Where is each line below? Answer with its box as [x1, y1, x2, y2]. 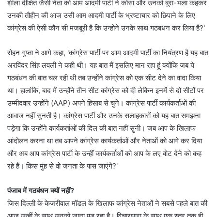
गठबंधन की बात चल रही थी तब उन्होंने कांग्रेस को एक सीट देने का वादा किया [7, 73, 201, 82]
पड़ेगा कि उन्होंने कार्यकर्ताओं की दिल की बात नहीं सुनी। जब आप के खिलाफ [7, 124, 196, 133]
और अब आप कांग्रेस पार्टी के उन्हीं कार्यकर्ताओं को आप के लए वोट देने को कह [7, 149, 201, 158]
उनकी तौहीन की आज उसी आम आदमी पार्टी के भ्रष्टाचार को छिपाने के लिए [7, 11, 195, 20]
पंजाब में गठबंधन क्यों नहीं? [7, 186, 74, 195]
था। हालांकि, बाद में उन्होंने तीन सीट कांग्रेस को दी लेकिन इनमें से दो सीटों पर [7, 86, 204, 95]
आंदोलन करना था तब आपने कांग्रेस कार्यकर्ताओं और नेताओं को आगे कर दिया [7, 136, 202, 145]
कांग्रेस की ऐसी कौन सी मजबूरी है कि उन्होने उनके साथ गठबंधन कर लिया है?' [7, 23, 205, 32]
